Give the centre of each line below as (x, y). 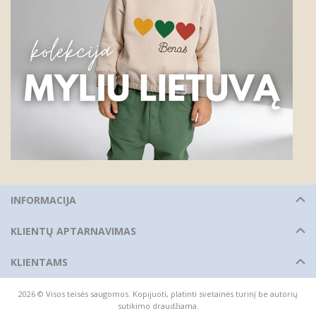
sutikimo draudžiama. (158, 305)
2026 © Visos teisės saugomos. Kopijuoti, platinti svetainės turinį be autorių (158, 293)
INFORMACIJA (43, 200)
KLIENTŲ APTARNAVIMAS (73, 231)
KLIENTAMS (39, 262)
